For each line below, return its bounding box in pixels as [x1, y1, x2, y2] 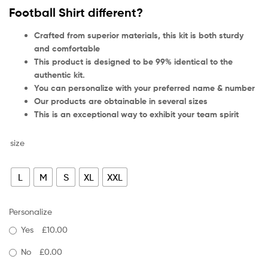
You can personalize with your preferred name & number [34, 82, 255, 93]
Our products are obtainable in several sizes [34, 95, 208, 106]
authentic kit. [34, 69, 85, 80]
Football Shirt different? [9, 5, 143, 20]
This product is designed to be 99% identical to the [34, 56, 233, 67]
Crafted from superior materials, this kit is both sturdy [34, 29, 243, 41]
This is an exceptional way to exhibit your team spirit [34, 108, 239, 120]
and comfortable [34, 42, 100, 54]
